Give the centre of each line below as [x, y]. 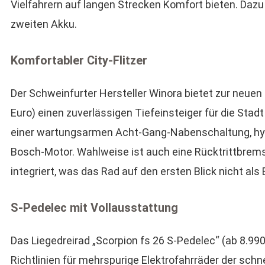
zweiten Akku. [43, 24]
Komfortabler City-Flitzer [79, 60]
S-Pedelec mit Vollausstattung [94, 208]
